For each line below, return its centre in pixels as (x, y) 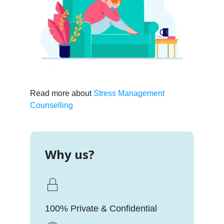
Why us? (69, 154)
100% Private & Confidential (101, 209)
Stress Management (129, 93)
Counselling (51, 105)
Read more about (61, 93)
